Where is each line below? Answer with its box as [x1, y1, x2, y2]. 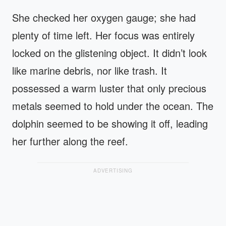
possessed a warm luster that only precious [12, 80, 206, 95]
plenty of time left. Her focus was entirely [12, 27, 195, 42]
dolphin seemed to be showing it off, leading [12, 116, 208, 131]
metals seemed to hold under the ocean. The [12, 98, 213, 113]
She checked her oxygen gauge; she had [12, 10, 196, 25]
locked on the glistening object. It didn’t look [12, 45, 207, 60]
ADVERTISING [93, 166, 133, 174]
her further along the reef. [12, 133, 128, 148]
